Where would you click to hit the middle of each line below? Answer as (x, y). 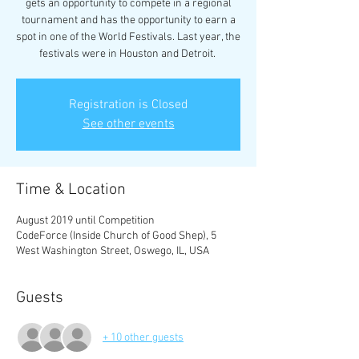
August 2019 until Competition (85, 221)
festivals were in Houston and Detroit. (128, 54)
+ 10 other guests (143, 337)
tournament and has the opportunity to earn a (128, 20)
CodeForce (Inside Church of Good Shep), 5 (116, 236)
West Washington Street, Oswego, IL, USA (113, 251)
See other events (128, 124)
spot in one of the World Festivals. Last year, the (128, 37)
